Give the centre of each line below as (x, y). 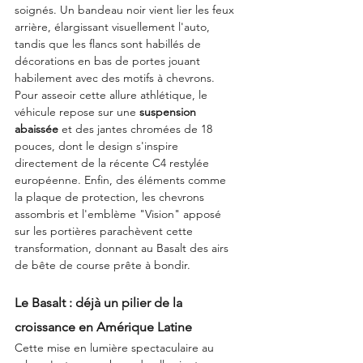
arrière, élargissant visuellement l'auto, (114, 27)
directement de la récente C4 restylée (113, 163)
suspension (169, 112)
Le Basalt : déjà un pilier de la (100, 303)
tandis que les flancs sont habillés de (109, 44)
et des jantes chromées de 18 (137, 129)
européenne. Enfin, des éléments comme (122, 180)
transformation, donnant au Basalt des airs (123, 248)
